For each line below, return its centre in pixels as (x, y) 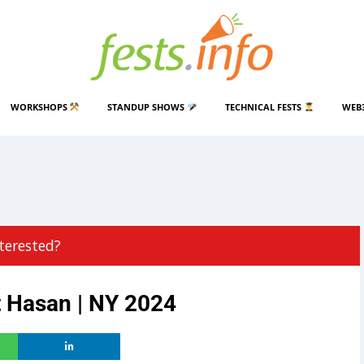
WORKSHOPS (40, 107)
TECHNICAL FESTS (264, 107)
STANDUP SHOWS (147, 107)
